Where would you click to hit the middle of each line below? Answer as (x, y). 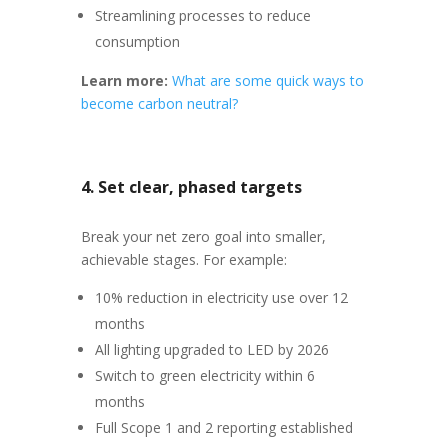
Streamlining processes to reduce (202, 15)
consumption (137, 41)
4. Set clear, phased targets (191, 187)
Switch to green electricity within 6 (204, 375)
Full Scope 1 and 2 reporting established (223, 427)
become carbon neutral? (159, 103)
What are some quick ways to (267, 80)
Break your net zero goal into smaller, (203, 236)
